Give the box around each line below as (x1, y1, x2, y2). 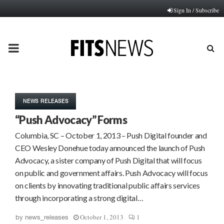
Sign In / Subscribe (173, 6, 219, 14)
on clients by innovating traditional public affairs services (15, 180, 200, 190)
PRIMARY (7, 39, 61, 55)
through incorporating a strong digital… (15, 193, 143, 202)
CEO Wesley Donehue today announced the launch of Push (15, 143, 205, 152)
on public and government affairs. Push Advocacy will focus (15, 168, 208, 177)
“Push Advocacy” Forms (15, 113, 127, 126)
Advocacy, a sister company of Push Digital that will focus (15, 155, 202, 165)
